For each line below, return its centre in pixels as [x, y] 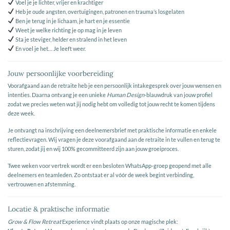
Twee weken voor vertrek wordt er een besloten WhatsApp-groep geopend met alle [110, 165]
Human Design [126, 95]
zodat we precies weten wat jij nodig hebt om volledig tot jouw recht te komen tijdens [111, 104]
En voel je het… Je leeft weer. [50, 48]
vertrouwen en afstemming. [42, 184]
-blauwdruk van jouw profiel [178, 95]
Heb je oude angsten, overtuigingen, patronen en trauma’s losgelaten [99, 11]
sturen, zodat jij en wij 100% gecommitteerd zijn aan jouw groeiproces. [93, 149]
